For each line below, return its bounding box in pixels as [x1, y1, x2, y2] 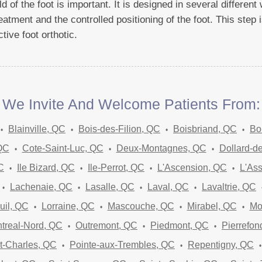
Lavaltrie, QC [202, 181, 256, 192]
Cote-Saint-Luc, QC [22, 143, 104, 153]
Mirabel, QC [187, 201, 237, 211]
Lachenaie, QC [10, 181, 73, 192]
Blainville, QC [8, 123, 65, 134]
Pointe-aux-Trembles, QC [70, 239, 175, 250]
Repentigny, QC [188, 239, 254, 250]
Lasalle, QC [85, 181, 135, 192]
